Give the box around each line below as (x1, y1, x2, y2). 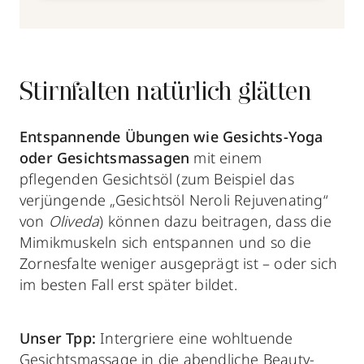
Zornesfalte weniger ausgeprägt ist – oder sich (19, 253, 338, 273)
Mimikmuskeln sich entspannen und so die (19, 232, 311, 252)
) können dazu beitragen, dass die (99, 210, 331, 231)
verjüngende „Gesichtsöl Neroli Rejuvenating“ (19, 189, 328, 210)
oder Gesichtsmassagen (19, 147, 190, 167)
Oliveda (48, 210, 100, 231)
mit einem (189, 147, 262, 167)
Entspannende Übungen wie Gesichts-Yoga (19, 126, 323, 146)
